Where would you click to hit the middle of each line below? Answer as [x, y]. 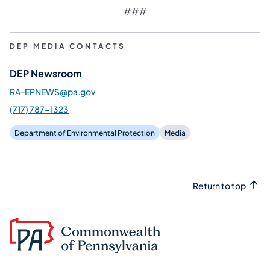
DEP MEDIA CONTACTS [68, 46]
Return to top [219, 185]
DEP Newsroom [46, 73]
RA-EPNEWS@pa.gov [52, 91]
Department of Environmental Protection [85, 133]
